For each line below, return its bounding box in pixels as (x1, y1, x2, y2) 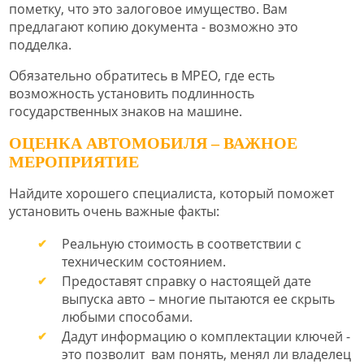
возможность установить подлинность (9, 84, 254, 103)
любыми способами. (62, 307, 193, 326)
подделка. (9, 36, 71, 54)
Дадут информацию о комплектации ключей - (62, 327, 350, 345)
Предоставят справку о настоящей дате (62, 271, 311, 290)
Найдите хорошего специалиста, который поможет (9, 184, 334, 202)
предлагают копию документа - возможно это (9, 18, 298, 37)
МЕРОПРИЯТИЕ (9, 152, 139, 171)
